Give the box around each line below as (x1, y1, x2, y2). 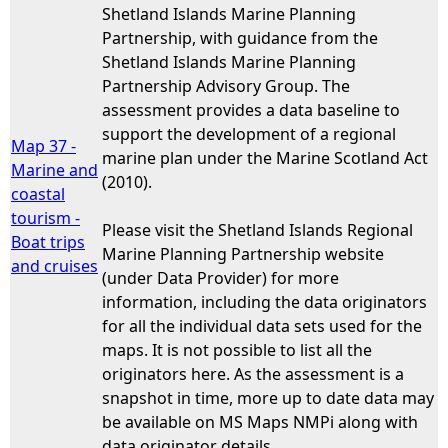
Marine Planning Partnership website (102, 242, 384, 265)
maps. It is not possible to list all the (102, 338, 372, 361)
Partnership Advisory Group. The (102, 74, 350, 97)
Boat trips (11, 230, 85, 253)
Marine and (11, 158, 98, 181)
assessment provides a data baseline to (102, 98, 400, 121)
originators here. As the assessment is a (102, 362, 404, 385)
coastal (11, 182, 65, 205)
